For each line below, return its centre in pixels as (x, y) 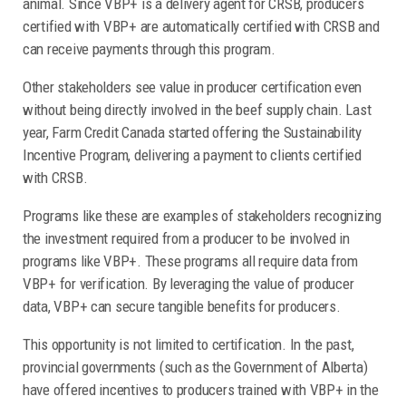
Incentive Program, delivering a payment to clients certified (192, 155)
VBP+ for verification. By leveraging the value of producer (188, 283)
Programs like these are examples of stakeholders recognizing (202, 215)
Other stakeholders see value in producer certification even (193, 87)
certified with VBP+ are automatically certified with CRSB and (201, 26)
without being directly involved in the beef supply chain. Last (197, 109)
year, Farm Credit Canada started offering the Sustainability (192, 132)
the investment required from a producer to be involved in (186, 238)
